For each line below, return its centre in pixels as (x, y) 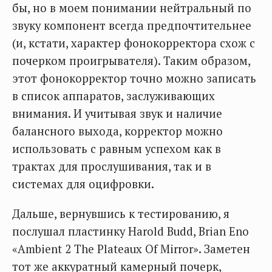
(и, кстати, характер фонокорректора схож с (134, 43)
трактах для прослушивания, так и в (112, 167)
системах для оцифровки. (83, 184)
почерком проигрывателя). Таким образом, (131, 61)
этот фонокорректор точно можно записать (134, 79)
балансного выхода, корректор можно (117, 131)
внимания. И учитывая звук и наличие (117, 114)
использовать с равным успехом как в (117, 149)
